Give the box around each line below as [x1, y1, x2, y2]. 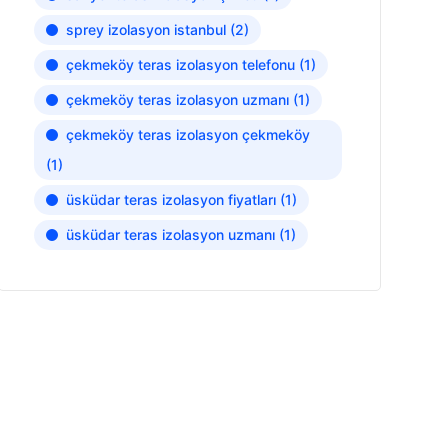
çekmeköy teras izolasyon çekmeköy [65, 126, 310, 143]
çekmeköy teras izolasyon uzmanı [65, 91, 289, 108]
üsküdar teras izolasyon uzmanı [65, 226, 275, 243]
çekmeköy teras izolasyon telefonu [65, 56, 295, 73]
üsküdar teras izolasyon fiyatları [65, 191, 276, 208]
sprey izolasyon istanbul [65, 21, 226, 38]
